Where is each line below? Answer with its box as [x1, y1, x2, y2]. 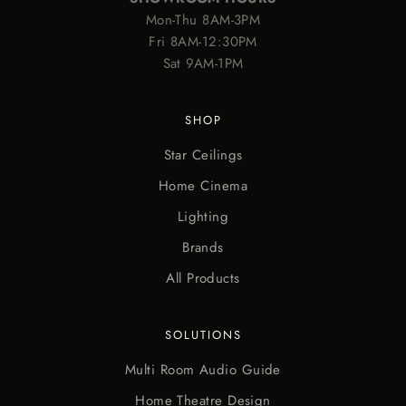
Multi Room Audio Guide [125, 360, 281, 381]
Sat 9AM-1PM [162, 53, 244, 74]
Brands [182, 237, 224, 258]
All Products [166, 268, 240, 289]
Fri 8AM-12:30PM [149, 32, 257, 53]
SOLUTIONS [164, 326, 242, 344]
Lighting [177, 207, 229, 227]
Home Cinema [159, 176, 247, 197]
